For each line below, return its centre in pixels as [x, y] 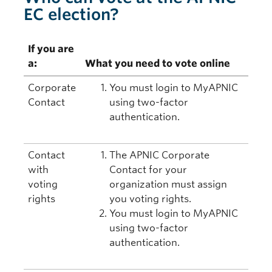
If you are [51, 49]
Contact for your [148, 170]
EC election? [71, 14]
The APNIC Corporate [160, 155]
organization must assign [168, 184]
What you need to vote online [158, 63]
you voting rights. [151, 199]
